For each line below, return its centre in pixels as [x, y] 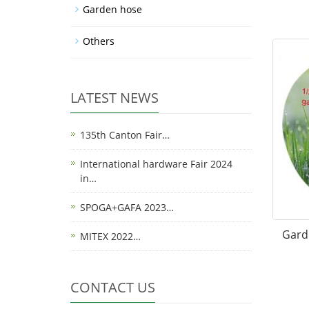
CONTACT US [113, 288]
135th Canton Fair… [125, 135]
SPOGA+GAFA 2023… [127, 208]
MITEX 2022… [110, 237]
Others [99, 41]
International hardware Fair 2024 [156, 164]
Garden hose [112, 10]
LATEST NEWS [114, 98]
